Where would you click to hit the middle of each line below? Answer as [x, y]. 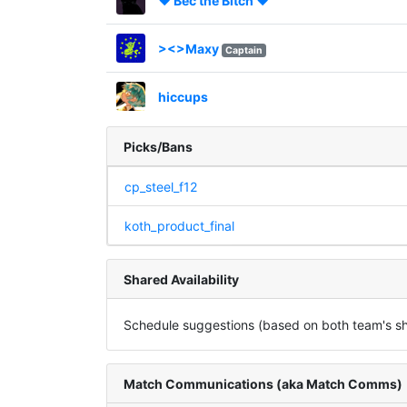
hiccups [183, 96]
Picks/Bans [158, 146]
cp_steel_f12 [160, 186]
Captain [243, 50]
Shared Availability [181, 279]
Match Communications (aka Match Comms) [263, 383]
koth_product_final [179, 225]
